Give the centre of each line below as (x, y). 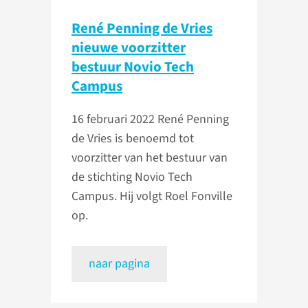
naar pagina (119, 264)
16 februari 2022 (114, 120)
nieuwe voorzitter (129, 48)
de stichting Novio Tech (132, 177)
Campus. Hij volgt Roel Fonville (152, 197)
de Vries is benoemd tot (133, 139)
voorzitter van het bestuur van (150, 158)
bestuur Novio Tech (133, 67)
